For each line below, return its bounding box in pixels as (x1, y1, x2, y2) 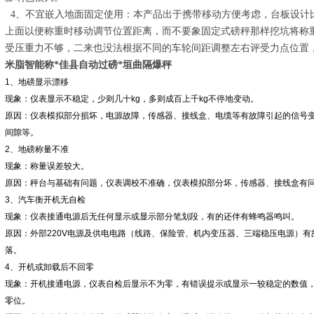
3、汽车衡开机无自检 (5, 195, 86, 205)
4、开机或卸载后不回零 (5, 262, 94, 272)
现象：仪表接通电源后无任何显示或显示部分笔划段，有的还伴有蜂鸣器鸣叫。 (5, 212, 299, 221)
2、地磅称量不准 (5, 144, 69, 154)
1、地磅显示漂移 (5, 77, 69, 87)
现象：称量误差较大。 (5, 161, 89, 171)
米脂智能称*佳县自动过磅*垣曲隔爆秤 (5, 60, 172, 70)
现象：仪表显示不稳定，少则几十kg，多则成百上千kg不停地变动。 (5, 94, 259, 104)
